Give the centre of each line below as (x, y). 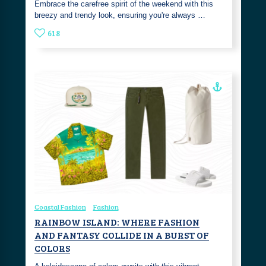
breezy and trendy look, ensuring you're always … (120, 15)
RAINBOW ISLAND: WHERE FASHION (117, 221)
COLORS (52, 248)
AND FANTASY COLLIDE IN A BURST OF (121, 235)
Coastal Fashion (60, 206)
